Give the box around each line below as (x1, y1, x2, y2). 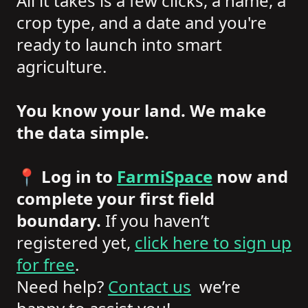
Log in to (41, 164, 117, 188)
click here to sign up (135, 230, 291, 254)
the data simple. (16, 120, 149, 144)
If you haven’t (101, 208, 210, 232)
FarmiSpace (117, 164, 212, 188)
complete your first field (16, 186, 214, 210)
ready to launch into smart (16, 32, 222, 56)
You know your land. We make (16, 98, 266, 122)
